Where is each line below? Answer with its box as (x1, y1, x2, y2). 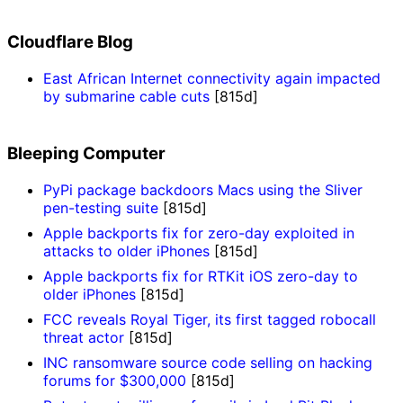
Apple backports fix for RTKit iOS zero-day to (43, 267, 358, 285)
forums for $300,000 (43, 372, 186, 390)
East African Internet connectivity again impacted (43, 68, 381, 87)
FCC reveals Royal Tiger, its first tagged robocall (43, 310, 376, 328)
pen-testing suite (43, 199, 158, 217)
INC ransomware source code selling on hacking (43, 354, 372, 372)
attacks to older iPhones (43, 242, 210, 260)
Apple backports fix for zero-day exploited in (43, 224, 354, 242)
